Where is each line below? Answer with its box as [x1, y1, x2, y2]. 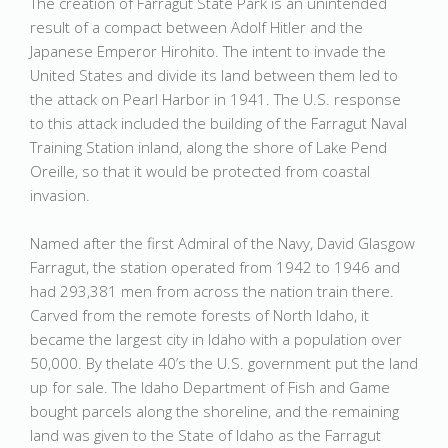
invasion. [30, 185, 90, 205]
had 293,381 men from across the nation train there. [30, 281, 394, 301]
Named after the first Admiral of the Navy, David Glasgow [30, 233, 415, 253]
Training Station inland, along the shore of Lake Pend [30, 137, 387, 157]
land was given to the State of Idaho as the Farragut [30, 425, 381, 445]
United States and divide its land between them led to [30, 65, 398, 85]
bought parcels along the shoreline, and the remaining [30, 401, 399, 421]
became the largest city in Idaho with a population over [30, 329, 402, 349]
